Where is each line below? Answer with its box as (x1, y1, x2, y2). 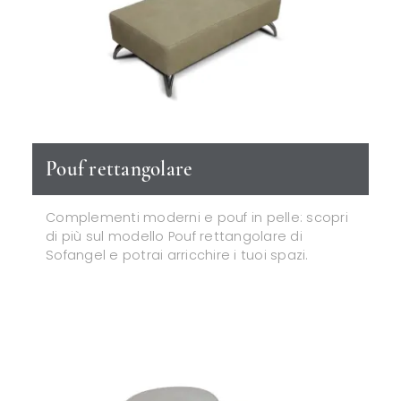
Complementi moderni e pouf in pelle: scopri (46, 209, 348, 227)
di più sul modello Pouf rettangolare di (46, 227, 303, 246)
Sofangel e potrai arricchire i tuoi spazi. (46, 246, 309, 265)
